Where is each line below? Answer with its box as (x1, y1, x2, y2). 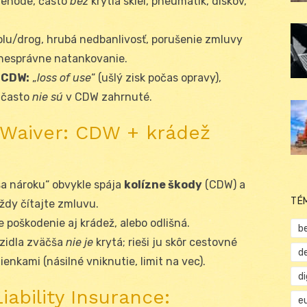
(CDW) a (202, 177, 245, 191)
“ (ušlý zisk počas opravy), (91, 71, 221, 84)
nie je (66, 235, 93, 249)
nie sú (32, 90, 63, 103)
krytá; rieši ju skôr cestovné (93, 235, 237, 249)
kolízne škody (124, 177, 202, 191)
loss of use (37, 71, 91, 84)
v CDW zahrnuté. (63, 90, 152, 103)
